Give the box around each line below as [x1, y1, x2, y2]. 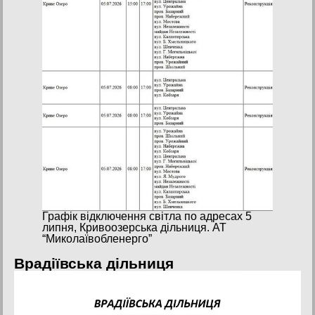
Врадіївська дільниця [14, 255, 174, 271]
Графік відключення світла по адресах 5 [42, 210, 252, 222]
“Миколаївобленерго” [42, 232, 152, 245]
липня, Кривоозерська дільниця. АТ [42, 221, 226, 233]
